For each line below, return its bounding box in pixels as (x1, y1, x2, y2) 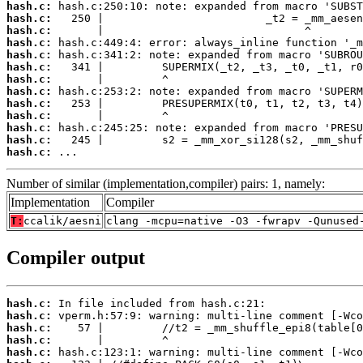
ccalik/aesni (23, 215, 101, 228)
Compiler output (6, 246, 145, 268)
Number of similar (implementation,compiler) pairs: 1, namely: (6, 177, 325, 191)
